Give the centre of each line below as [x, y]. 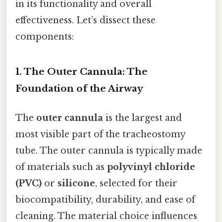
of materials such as [61, 167]
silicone [76, 184]
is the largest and [142, 118]
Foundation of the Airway [79, 89]
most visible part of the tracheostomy [100, 135]
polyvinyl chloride [151, 167]
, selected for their [136, 184]
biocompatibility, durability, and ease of [105, 200]
